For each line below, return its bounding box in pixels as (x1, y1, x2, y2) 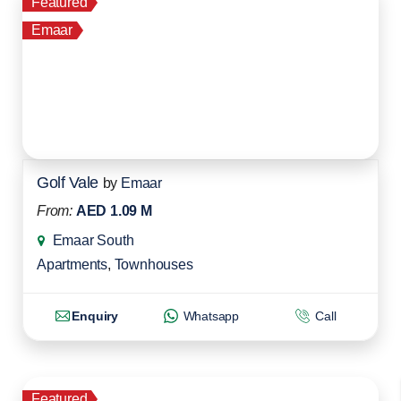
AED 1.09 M (75, 203, 152, 219)
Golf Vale (37, 174, 98, 192)
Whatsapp (179, 309, 240, 323)
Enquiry (72, 309, 118, 323)
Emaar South (52, 233, 134, 249)
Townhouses (114, 257, 193, 273)
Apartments (37, 257, 108, 273)
